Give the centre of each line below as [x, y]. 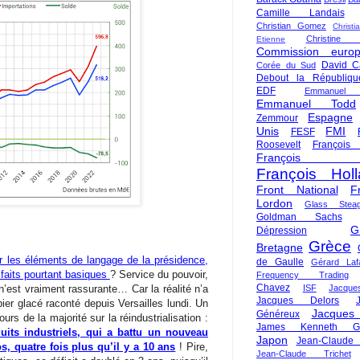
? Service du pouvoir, [159, 274]
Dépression [282, 231]
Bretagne [280, 247]
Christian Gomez [291, 26]
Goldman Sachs [299, 217]
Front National [297, 190]
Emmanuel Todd [306, 104]
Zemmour [277, 118]
